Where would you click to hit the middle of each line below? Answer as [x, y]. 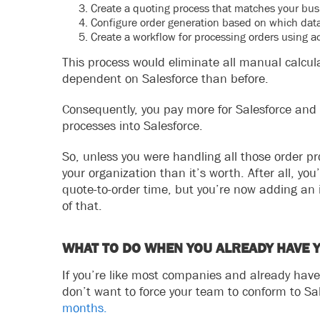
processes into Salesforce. [134, 126]
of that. [82, 206]
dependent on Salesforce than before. [165, 79]
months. [85, 308]
